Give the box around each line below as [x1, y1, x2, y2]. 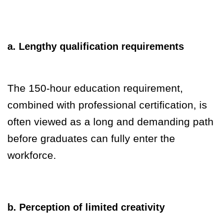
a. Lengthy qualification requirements [7, 41, 184, 52]
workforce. [7, 149, 56, 161]
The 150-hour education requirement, [7, 82, 183, 94]
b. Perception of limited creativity [7, 202, 165, 213]
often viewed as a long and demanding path [7, 116, 214, 128]
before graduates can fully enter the [7, 133, 175, 145]
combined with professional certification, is [7, 99, 207, 111]
